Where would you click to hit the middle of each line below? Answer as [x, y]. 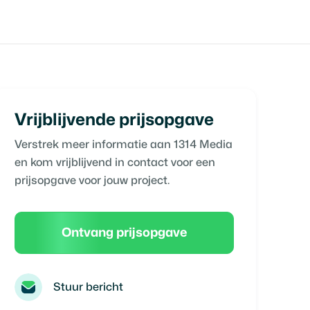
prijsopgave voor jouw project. [92, 181]
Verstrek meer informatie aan [94, 145]
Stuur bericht [88, 287]
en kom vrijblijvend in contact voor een [115, 163]
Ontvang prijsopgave [124, 233]
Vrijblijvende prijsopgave [114, 120]
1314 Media [203, 145]
